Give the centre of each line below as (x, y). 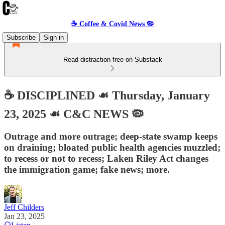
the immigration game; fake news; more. (87, 169)
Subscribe (21, 37)
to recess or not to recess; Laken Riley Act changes (106, 158)
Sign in (54, 37)
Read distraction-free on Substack (113, 60)
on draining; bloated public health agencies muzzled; (112, 147)
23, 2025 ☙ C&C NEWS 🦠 (74, 114)
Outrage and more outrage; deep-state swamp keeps (111, 136)
